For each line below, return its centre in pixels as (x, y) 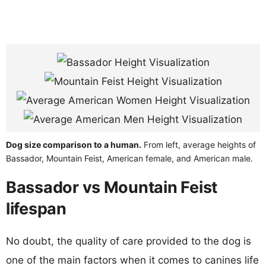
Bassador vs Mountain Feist (112, 187)
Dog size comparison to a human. (74, 144)
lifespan (36, 208)
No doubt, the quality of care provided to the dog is (129, 241)
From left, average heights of (199, 144)
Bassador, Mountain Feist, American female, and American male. (129, 158)
